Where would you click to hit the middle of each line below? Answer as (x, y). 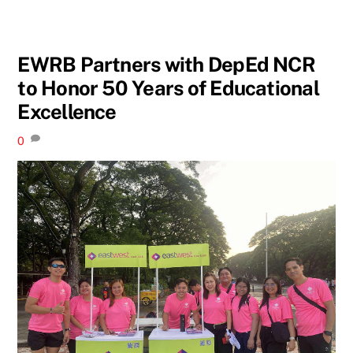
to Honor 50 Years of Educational (168, 88)
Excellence (67, 111)
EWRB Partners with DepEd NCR (166, 64)
